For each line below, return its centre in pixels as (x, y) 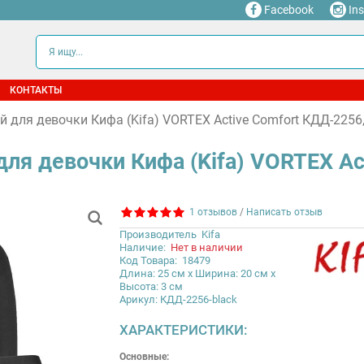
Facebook (288, 10)
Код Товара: (148, 260)
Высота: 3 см (151, 286)
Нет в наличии (206, 247)
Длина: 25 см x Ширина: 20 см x (197, 273)
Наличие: (145, 247)
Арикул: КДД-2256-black (178, 299)
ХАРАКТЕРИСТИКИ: (183, 329)
